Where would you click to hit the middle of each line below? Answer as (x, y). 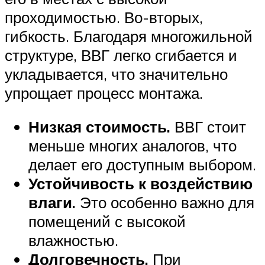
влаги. (52, 203)
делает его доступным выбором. (142, 165)
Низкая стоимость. (99, 127)
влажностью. (73, 240)
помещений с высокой (107, 222)
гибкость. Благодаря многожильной (129, 36)
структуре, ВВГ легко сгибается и (121, 55)
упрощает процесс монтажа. (104, 93)
